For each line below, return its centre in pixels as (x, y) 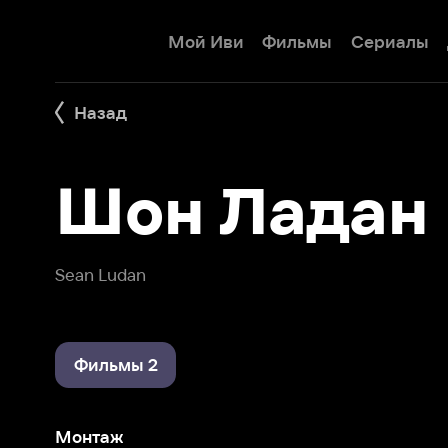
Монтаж (77, 379)
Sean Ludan (87, 238)
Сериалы (338, 36)
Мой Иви (179, 36)
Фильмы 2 (100, 317)
